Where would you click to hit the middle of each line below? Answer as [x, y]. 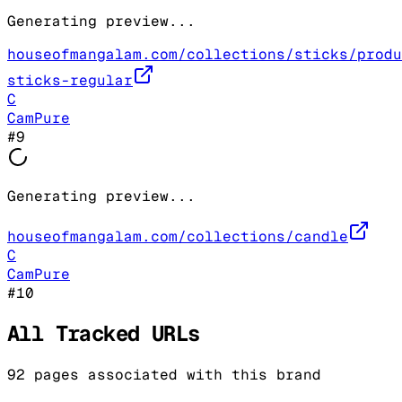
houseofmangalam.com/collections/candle [178, 236]
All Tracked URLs [104, 334]
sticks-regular [70, 80]
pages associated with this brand [173, 375]
